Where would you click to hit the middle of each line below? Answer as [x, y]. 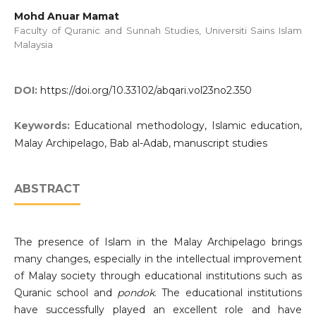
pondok [136, 293]
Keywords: [44, 126]
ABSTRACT [47, 189]
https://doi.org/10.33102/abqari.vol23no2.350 [146, 91]
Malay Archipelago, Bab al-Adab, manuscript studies [140, 144]
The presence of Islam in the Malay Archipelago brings [158, 242]
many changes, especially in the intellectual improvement [158, 259]
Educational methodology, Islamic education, [188, 126]
